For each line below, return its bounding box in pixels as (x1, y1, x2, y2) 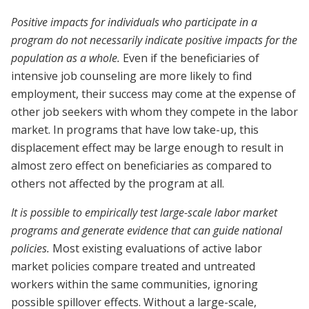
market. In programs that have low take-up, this (11, 122, 259, 138)
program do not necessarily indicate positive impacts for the (11, 32, 297, 48)
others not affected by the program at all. (11, 176, 224, 192)
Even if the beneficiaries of (120, 50, 259, 66)
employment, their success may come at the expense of (11, 86, 296, 102)
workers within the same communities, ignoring (11, 277, 258, 292)
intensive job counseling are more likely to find (11, 68, 252, 84)
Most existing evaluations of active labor (50, 241, 262, 257)
